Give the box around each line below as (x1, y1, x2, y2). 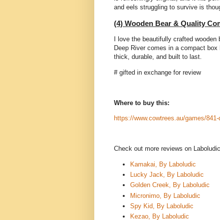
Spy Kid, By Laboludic (130, 202, 193, 210)
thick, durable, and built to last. (114, 53, 202, 61)
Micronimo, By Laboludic (130, 192, 202, 199)
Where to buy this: (114, 99, 171, 107)
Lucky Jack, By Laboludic (130, 170, 206, 178)
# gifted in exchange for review (114, 68, 203, 76)
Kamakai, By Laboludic (130, 160, 196, 168)
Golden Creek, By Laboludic (130, 181, 212, 189)
